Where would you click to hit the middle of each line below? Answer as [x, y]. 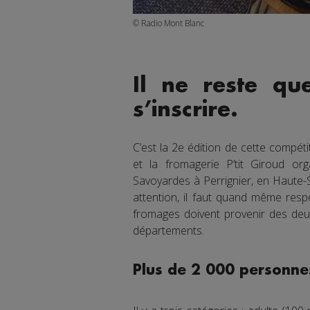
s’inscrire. [185, 110]
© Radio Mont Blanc [168, 24]
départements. [168, 230]
